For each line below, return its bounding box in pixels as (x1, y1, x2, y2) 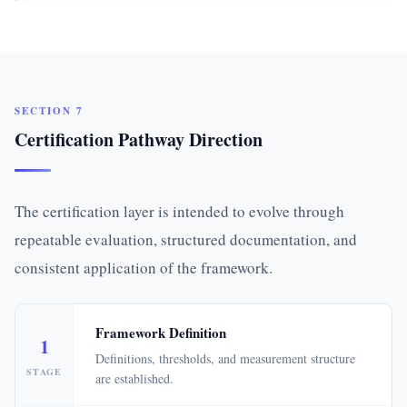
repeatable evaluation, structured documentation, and (15, 229, 357, 250)
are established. (95, 370, 174, 387)
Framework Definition (95, 323, 226, 342)
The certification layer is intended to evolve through (15, 201, 344, 222)
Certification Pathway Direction (15, 126, 263, 153)
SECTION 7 (15, 104, 84, 118)
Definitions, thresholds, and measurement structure (95, 350, 355, 367)
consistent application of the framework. (15, 257, 273, 278)
